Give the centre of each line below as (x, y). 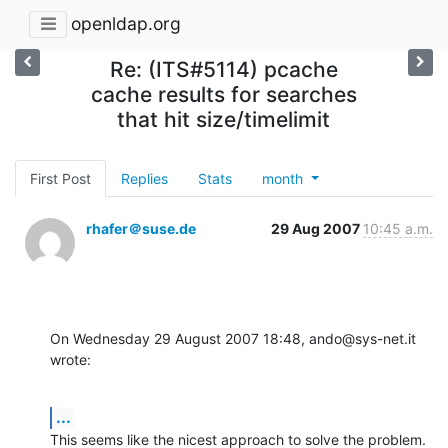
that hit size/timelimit (224, 119)
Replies (144, 178)
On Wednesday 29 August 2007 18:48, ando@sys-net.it (233, 338)
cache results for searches (223, 94)
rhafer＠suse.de (141, 228)
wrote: (70, 359)
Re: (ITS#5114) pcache (223, 69)
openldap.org (126, 24)
